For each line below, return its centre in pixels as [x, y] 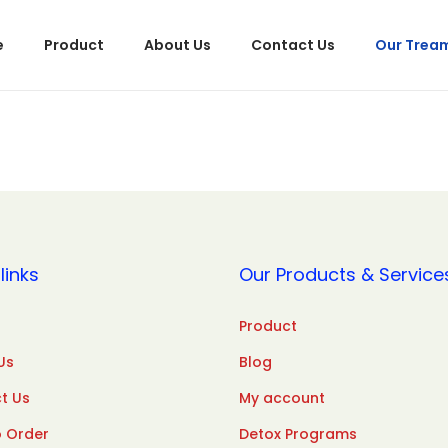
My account [282, 398]
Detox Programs [298, 434]
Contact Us [293, 45]
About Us [177, 45]
